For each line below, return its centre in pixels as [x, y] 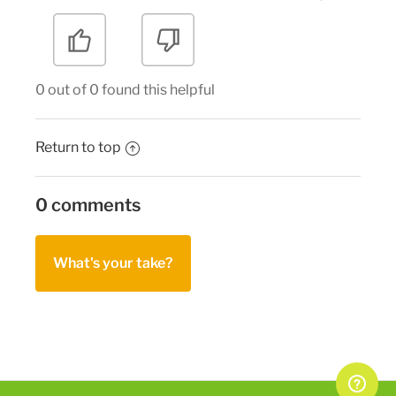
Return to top [78, 147]
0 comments [88, 205]
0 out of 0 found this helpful [125, 89]
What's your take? [113, 263]
